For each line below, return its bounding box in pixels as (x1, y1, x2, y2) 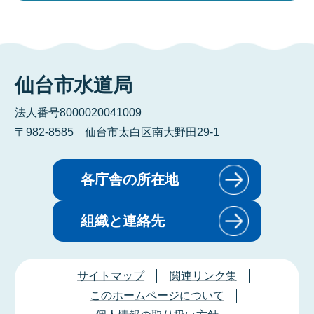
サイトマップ (77, 270, 145, 282)
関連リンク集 (169, 270, 237, 282)
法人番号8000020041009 (14, 106, 142, 118)
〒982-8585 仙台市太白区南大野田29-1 (14, 125, 219, 138)
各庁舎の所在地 (81, 172, 179, 188)
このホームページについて (89, 289, 224, 302)
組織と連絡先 (81, 213, 165, 229)
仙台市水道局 (14, 74, 132, 96)
